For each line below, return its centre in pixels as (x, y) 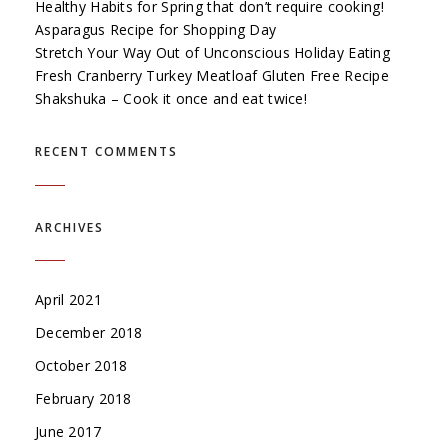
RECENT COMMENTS (106, 152)
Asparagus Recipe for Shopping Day (156, 30)
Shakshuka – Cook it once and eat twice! (171, 99)
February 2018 (83, 398)
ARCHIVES (69, 227)
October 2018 (81, 365)
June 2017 (68, 431)
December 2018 (89, 332)
